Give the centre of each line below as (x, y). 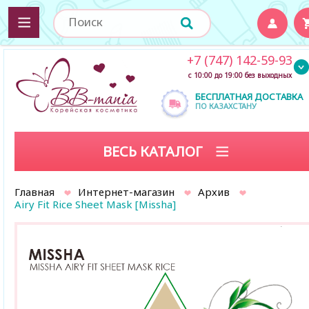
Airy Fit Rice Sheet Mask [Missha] (95, 204)
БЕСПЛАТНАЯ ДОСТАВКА (249, 97)
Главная (34, 192)
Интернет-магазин (126, 192)
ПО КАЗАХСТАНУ (226, 106)
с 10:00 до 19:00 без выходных (240, 75)
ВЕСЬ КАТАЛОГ (154, 151)
